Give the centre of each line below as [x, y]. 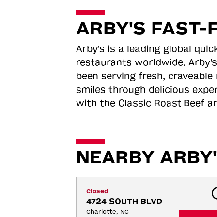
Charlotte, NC [107, 212]
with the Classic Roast [129, 103]
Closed [97, 191]
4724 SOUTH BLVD [124, 201]
